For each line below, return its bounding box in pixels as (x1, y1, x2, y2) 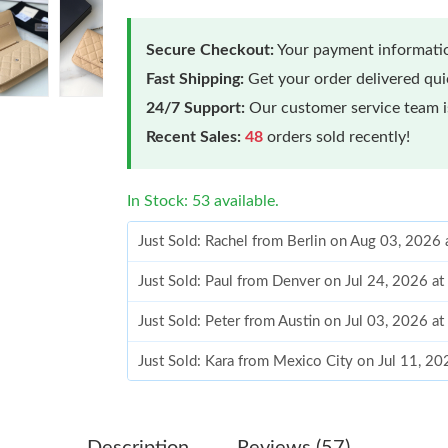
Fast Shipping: (146, 70, 245, 87)
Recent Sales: (146, 128, 242, 145)
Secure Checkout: (146, 41, 275, 58)
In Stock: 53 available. (127, 192, 280, 209)
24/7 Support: (146, 99, 246, 116)
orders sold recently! (263, 128, 411, 145)
